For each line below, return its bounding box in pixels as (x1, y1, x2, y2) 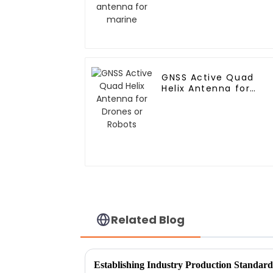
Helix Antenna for (161, 82, 250, 95)
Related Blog (111, 211, 185, 227)
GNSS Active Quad (161, 71, 254, 84)
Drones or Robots (161, 93, 249, 106)
